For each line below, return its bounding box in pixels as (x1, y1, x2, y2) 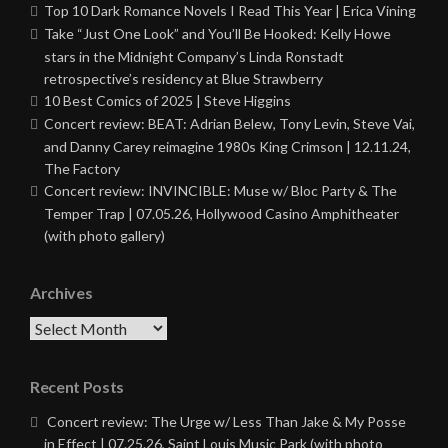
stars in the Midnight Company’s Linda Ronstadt (44, 48, 344, 66)
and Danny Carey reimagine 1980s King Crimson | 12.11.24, (44, 138, 411, 156)
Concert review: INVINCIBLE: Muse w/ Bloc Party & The (44, 182, 397, 200)
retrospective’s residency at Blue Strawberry (44, 70, 323, 88)
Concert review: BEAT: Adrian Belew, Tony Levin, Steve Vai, (44, 115, 415, 133)
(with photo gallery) (44, 227, 165, 245)
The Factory (44, 160, 120, 178)
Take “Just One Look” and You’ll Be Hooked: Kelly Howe (44, 25, 391, 43)
